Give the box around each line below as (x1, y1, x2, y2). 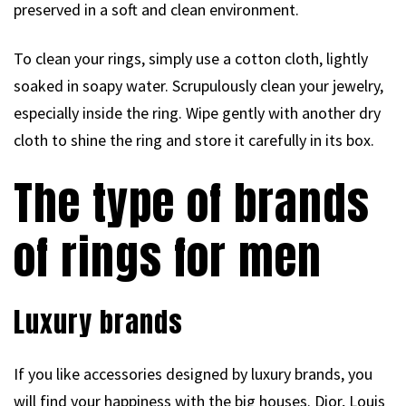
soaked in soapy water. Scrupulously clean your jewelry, (14, 75, 383, 97)
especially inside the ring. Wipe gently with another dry (14, 102, 381, 124)
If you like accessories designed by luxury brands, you (14, 363, 372, 385)
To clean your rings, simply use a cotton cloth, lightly (14, 48, 368, 70)
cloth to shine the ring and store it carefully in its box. (14, 130, 374, 151)
